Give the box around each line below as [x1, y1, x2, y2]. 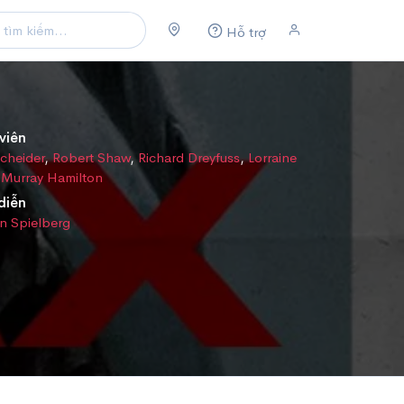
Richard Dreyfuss [138, 149, 241, 167]
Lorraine [248, 149, 298, 167]
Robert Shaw [52, 149, 131, 167]
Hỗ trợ [225, 23, 266, 41]
